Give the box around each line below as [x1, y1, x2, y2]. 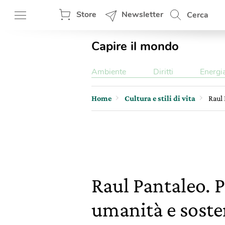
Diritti [153, 66, 173, 77]
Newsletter [122, 9, 163, 20]
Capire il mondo [91, 38, 179, 54]
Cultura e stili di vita [125, 94, 195, 102]
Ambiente [91, 66, 126, 77]
